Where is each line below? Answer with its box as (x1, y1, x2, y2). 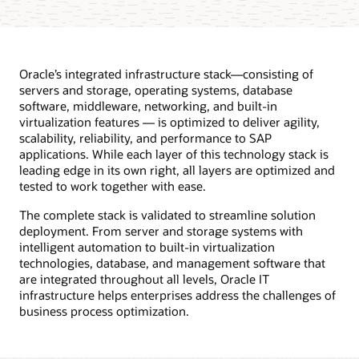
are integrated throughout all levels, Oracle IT (19, 270, 269, 287)
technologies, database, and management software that (19, 254, 325, 271)
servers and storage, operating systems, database (19, 81, 292, 98)
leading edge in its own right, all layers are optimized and (19, 161, 335, 178)
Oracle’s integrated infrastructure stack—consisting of (19, 65, 313, 82)
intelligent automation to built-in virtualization (19, 238, 275, 255)
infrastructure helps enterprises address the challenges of (19, 286, 336, 303)
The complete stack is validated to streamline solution (19, 206, 316, 223)
